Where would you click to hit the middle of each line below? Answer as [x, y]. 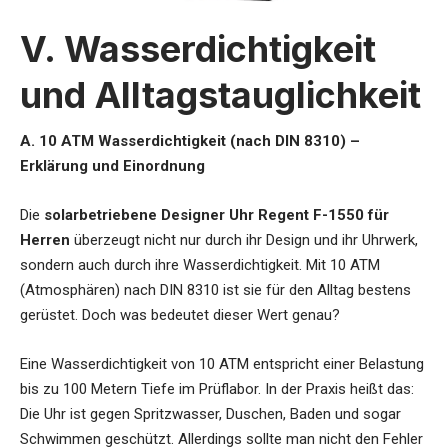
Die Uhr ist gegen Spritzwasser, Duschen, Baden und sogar [210, 413]
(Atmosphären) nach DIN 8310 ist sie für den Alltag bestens [215, 289]
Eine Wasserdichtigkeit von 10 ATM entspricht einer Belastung [222, 363]
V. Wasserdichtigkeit [198, 48]
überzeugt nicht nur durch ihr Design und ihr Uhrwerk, [244, 239]
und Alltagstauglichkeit [220, 94]
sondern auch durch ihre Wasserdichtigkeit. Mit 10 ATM [200, 264]
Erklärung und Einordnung [112, 165]
